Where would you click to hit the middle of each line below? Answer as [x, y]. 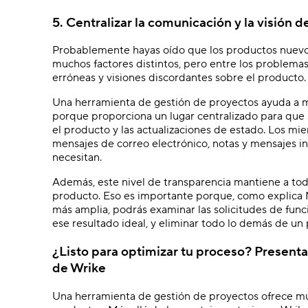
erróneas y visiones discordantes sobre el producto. [179, 78]
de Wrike [79, 268]
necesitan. [77, 158]
